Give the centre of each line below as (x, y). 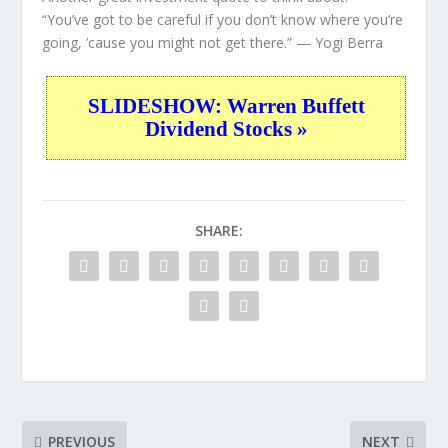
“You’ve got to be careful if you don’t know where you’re (223, 19)
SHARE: (219, 231)
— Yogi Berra (338, 42)
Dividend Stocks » (226, 129)
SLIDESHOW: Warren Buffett (226, 106)
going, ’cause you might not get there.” (167, 42)
